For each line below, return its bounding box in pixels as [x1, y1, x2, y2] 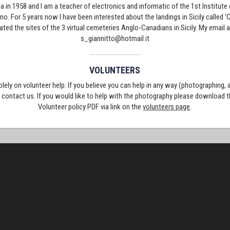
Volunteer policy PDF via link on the [38, 102, 143, 111]
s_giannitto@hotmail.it [80, 34, 149, 43]
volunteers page [143, 102, 190, 111]
